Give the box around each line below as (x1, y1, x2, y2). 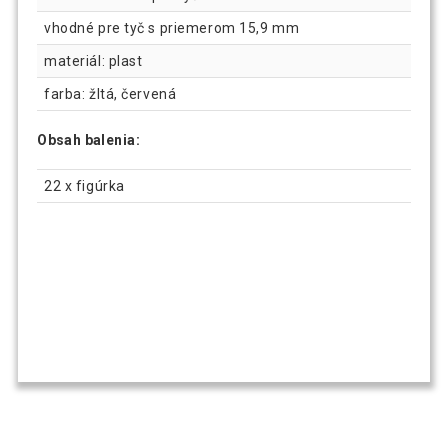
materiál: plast (44, 53, 143, 70)
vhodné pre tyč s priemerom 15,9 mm (44, 20, 300, 37)
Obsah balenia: (37, 132, 140, 149)
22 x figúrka (44, 177, 125, 194)
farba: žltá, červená (44, 86, 177, 103)
